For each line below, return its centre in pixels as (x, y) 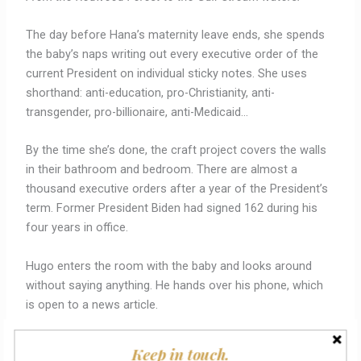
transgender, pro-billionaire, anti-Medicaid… (137, 112)
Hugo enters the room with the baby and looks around (169, 266)
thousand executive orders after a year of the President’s (177, 189)
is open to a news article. (92, 304)
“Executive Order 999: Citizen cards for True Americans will (180, 342)
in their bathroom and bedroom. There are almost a (162, 170)
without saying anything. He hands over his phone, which (175, 285)
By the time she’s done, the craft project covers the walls (176, 150)
